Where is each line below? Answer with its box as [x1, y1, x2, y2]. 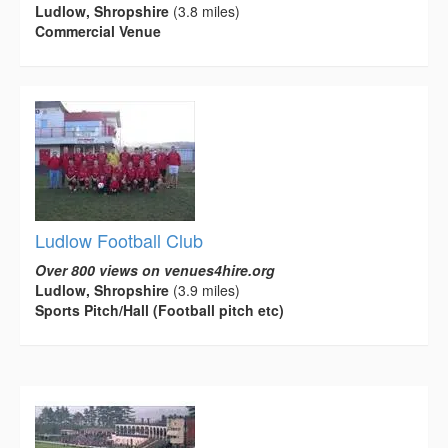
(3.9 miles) [169, 280, 240, 301]
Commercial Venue [35, 21, 161, 42]
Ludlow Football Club [35, 227, 203, 254]
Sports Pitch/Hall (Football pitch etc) [35, 300, 284, 321]
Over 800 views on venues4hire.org [35, 260, 275, 281]
